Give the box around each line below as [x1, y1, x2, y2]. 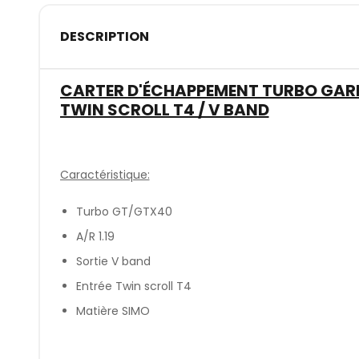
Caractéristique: [59, 166, 150, 183]
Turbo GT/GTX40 [75, 204, 172, 220]
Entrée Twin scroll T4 [75, 278, 192, 295]
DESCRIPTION [59, 27, 149, 46]
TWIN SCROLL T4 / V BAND [59, 98, 269, 121]
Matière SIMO [75, 303, 150, 320]
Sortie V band [75, 253, 151, 270]
